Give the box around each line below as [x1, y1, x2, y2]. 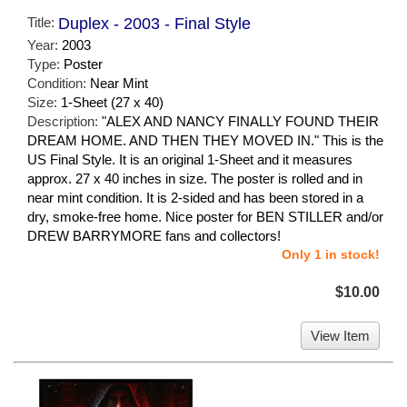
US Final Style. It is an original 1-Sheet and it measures [27, 151, 352, 167]
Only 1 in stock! [282, 246, 380, 262]
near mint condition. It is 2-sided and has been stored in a [27, 189, 363, 205]
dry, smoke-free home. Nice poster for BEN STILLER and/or [27, 208, 383, 224]
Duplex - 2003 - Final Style [58, 14, 251, 33]
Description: [27, 113, 102, 129]
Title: [27, 14, 58, 30]
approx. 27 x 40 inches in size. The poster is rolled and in [27, 170, 362, 186]
